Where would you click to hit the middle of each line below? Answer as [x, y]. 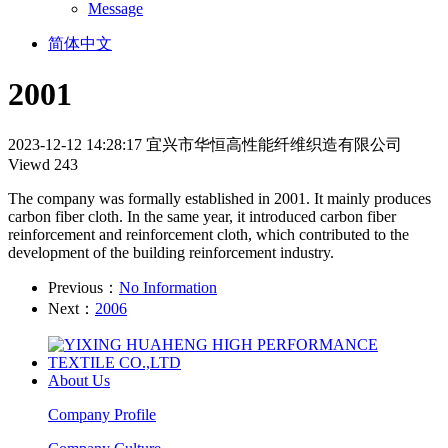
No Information [168, 287]
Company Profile [102, 414]
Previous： [83, 287]
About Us [79, 380]
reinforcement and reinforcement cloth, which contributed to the [208, 234]
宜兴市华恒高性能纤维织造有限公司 [274, 144]
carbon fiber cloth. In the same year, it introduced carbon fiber [202, 216]
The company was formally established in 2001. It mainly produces [219, 198]
